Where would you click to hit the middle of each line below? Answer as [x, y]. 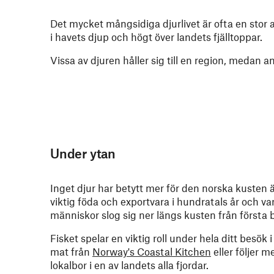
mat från [71, 251]
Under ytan [83, 153]
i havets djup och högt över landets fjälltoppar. [156, 37]
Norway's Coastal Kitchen [152, 251]
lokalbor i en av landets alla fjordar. [129, 265]
